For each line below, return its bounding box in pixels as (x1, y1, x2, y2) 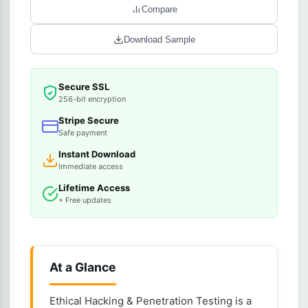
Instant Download (58, 148, 135, 159)
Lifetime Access (58, 182, 130, 193)
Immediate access (58, 162, 123, 171)
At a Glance (49, 260, 116, 274)
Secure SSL (58, 81, 109, 92)
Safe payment (58, 128, 107, 137)
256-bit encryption (58, 94, 126, 104)
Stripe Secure (58, 115, 119, 126)
